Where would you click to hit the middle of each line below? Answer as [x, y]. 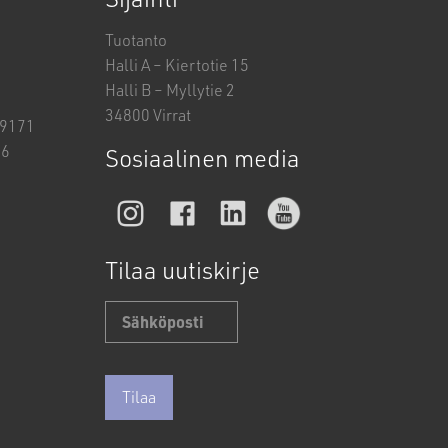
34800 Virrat [147, 115]
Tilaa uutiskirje [182, 269]
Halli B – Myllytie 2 [169, 90]
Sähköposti [145, 310]
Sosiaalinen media [202, 158]
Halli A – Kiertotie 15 [176, 65]
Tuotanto [135, 40]
